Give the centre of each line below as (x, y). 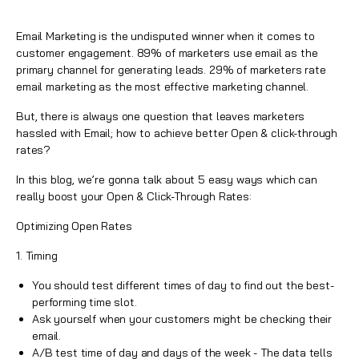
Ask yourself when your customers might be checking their (182, 319)
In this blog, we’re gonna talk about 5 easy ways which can (167, 179)
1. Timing (37, 256)
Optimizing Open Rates (74, 226)
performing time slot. (85, 302)
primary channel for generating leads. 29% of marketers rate (171, 70)
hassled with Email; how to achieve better (124, 133)
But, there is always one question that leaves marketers (161, 116)
